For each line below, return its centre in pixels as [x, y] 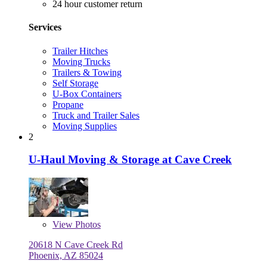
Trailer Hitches [80, 51]
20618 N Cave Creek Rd [76, 245]
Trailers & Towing [87, 72]
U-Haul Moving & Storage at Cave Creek [130, 160]
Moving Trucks [81, 61]
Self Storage [75, 83]
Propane [68, 104]
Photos [87, 225]
